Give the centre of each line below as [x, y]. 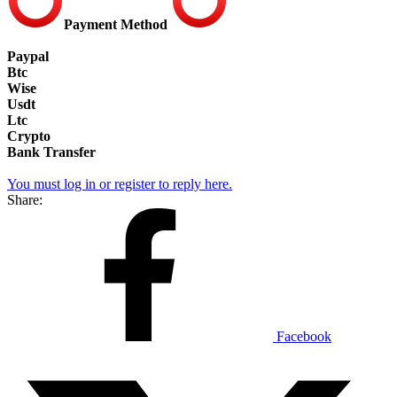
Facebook [304, 336]
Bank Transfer [51, 152]
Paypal [28, 56]
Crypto [29, 136]
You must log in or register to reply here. [120, 183]
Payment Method [117, 24]
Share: [25, 199]
